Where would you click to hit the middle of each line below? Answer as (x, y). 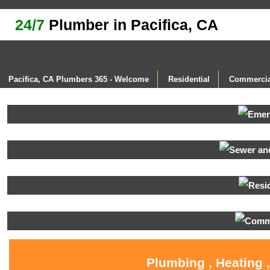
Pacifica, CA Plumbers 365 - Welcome (79, 79)
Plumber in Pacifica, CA (131, 25)
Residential (189, 79)
